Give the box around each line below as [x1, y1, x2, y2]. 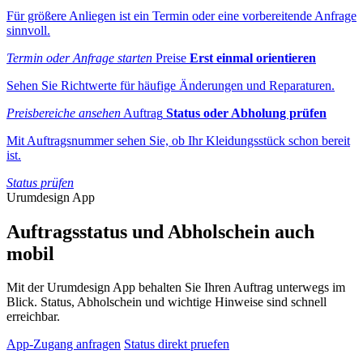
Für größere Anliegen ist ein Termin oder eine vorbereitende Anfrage [6, 8, 357, 23]
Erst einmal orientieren [190, 50, 316, 65]
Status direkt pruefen [124, 337, 229, 352]
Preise [156, 50, 186, 65]
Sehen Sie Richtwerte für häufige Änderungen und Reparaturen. [6, 78, 335, 92]
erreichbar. [6, 310, 60, 324]
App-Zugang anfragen [6, 337, 121, 352]
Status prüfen [6, 175, 74, 190]
